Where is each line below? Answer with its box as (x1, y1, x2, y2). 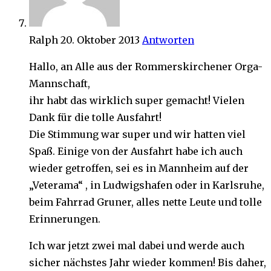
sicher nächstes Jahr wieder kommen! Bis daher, (29, 256, 266, 269)
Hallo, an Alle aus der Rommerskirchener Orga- (29, 60, 263, 73)
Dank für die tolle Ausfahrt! (29, 111, 162, 124)
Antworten (142, 34, 194, 47)
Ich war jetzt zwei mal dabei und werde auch (29, 240, 244, 252)
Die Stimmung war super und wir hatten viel (29, 128, 246, 141)
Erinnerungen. (29, 213, 100, 226)
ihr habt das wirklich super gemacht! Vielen (29, 94, 244, 107)
